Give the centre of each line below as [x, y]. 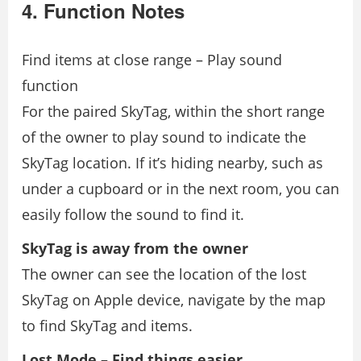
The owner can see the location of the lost [164, 274]
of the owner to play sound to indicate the [164, 137]
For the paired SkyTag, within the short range [173, 111]
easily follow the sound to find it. [133, 214]
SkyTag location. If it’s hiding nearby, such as [172, 163]
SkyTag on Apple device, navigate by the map [174, 300]
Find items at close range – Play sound [152, 60]
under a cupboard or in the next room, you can [180, 189]
